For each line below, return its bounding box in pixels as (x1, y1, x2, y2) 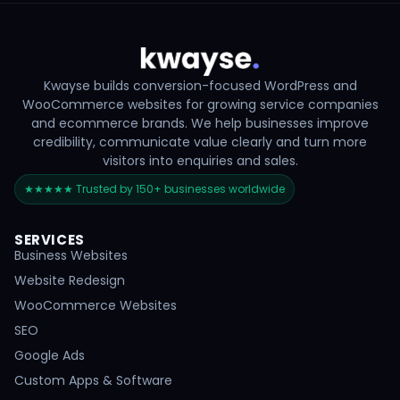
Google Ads (14, 346, 85, 364)
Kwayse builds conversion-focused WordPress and (43, 76, 357, 95)
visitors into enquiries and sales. (102, 151, 298, 170)
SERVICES (14, 229, 85, 249)
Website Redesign (14, 271, 125, 289)
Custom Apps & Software (14, 371, 172, 389)
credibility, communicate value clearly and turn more (33, 132, 367, 151)
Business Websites (14, 246, 128, 264)
